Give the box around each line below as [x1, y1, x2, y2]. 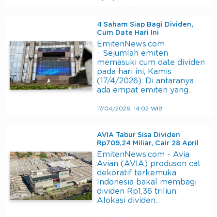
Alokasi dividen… [97, 197, 161, 205]
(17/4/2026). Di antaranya [97, 77, 194, 85]
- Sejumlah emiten [97, 49, 168, 58]
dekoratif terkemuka [97, 169, 176, 177]
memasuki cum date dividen [97, 59, 205, 67]
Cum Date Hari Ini [97, 30, 159, 37]
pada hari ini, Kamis [97, 68, 171, 76]
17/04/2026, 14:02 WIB [97, 106, 163, 112]
